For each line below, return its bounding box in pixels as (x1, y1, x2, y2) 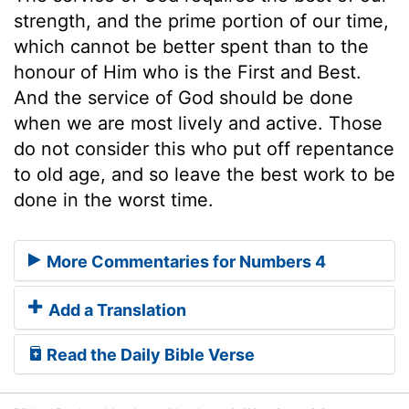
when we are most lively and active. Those (14, 111, 383, 134)
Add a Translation (45, 300, 186, 320)
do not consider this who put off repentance (14, 137, 394, 160)
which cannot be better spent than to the (14, 35, 369, 58)
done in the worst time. (14, 188, 214, 211)
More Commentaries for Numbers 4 (43, 252, 326, 272)
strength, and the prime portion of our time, (14, 9, 389, 32)
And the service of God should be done (14, 86, 353, 109)
